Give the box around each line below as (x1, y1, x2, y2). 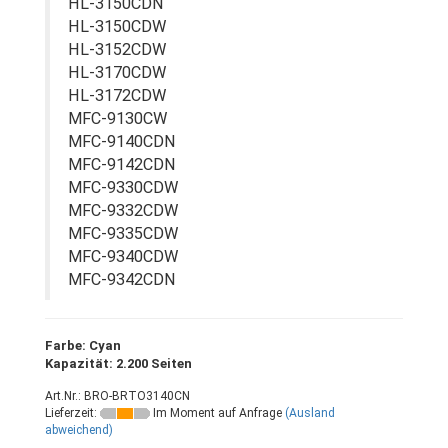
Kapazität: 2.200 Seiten (45, 356, 192, 371)
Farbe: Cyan (45, 338, 121, 353)
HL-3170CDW (68, 63, 166, 82)
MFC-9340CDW (68, 247, 178, 266)
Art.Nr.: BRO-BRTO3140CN (45, 389, 190, 403)
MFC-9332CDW (68, 201, 178, 220)
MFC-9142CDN (68, 155, 176, 174)
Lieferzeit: (45, 406, 100, 420)
